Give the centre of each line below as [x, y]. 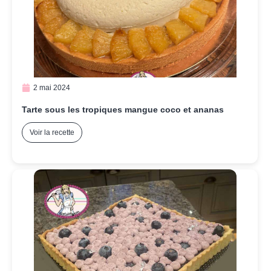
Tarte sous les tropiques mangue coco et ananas [123, 110]
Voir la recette [52, 133]
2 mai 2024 [52, 88]
